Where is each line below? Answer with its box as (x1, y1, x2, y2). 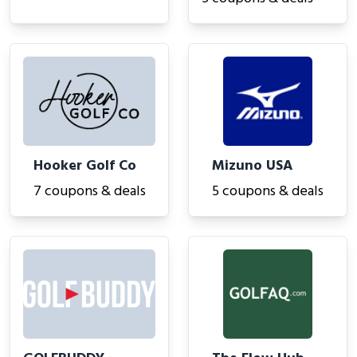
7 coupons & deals (33, 180, 146, 203)
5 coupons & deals (212, 180, 324, 203)
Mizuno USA (212, 155, 292, 178)
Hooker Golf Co (33, 155, 136, 178)
